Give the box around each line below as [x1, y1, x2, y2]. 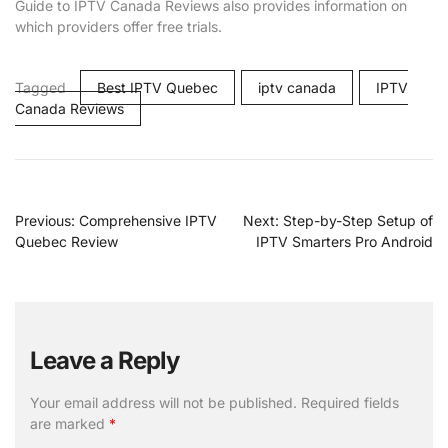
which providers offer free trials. [15, 17, 222, 35]
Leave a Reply [30, 345, 179, 375]
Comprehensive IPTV [79, 211, 217, 229]
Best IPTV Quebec [97, 78, 218, 96]
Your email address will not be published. [30, 393, 297, 411]
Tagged [15, 78, 70, 96]
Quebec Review [15, 232, 118, 250]
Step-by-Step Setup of [283, 211, 433, 229]
